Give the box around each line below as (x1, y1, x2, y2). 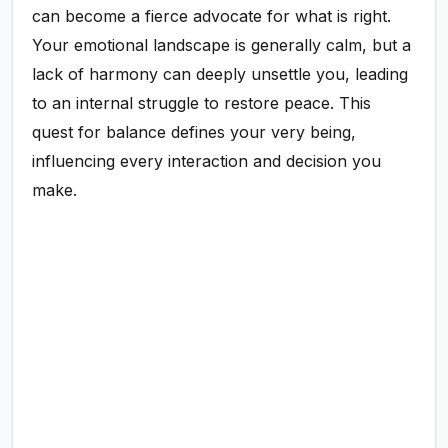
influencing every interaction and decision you (32, 151, 382, 172)
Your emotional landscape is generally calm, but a (32, 35, 412, 56)
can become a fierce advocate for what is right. (32, 6, 392, 27)
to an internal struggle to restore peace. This (32, 93, 372, 114)
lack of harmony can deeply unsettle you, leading (32, 64, 409, 85)
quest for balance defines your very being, (32, 122, 357, 143)
